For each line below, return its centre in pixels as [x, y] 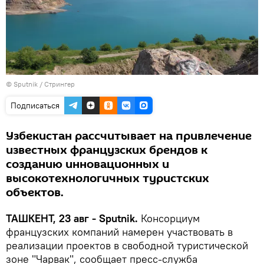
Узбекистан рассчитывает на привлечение [129, 136]
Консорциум [170, 219]
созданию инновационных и [88, 165]
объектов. [35, 193]
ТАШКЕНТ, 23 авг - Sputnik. [73, 219]
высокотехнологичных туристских [108, 179]
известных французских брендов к [107, 151]
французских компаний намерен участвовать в [119, 232]
